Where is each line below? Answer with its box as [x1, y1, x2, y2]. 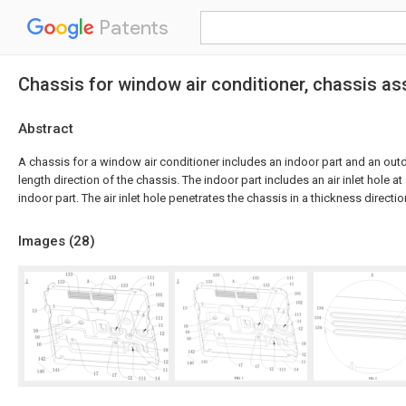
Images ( [18, 233, 73, 249]
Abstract [18, 121, 73, 137]
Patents [94, 15, 169, 40]
